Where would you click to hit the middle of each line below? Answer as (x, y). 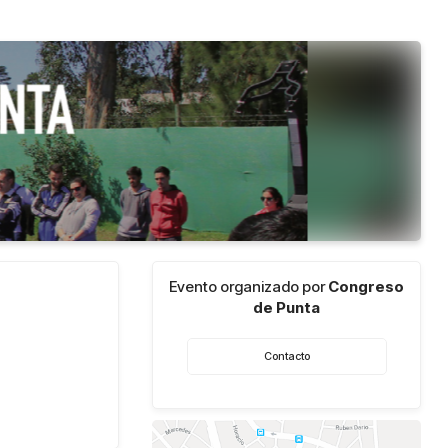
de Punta (287, 307)
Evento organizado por (249, 286)
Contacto (286, 356)
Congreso (366, 286)
